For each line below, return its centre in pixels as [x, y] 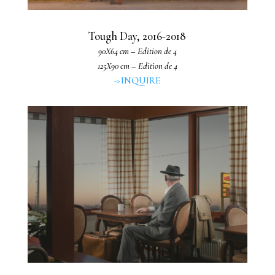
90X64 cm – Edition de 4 [137, 51]
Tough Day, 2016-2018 [137, 37]
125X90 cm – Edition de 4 [137, 66]
